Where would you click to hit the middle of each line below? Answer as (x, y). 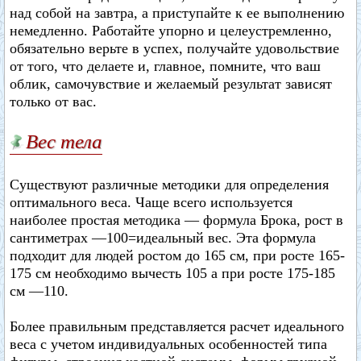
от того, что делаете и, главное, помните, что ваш (165, 66)
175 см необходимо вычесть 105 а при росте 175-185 (172, 273)
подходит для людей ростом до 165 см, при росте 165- (177, 255)
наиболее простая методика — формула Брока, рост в (176, 220)
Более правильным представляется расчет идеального (177, 326)
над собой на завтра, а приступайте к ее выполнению (177, 13)
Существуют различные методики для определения (169, 185)
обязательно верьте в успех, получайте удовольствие (174, 48)
